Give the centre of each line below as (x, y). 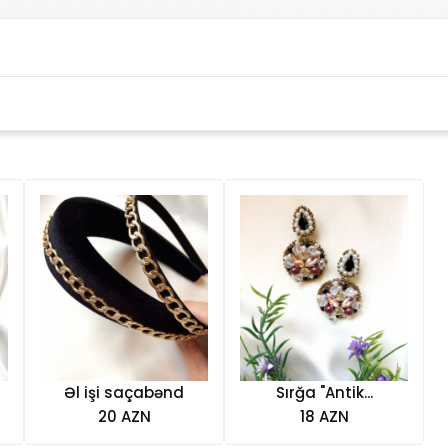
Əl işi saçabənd (124, 392)
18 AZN (324, 416)
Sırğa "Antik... (324, 392)
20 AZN (124, 416)
